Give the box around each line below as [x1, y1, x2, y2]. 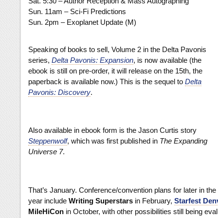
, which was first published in [67, 137, 160, 145]
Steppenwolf [28, 137, 67, 145]
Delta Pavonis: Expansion [52, 56, 133, 65]
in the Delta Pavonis [143, 45, 206, 54]
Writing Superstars [69, 196, 133, 205]
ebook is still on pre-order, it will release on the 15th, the [28, 67, 202, 75]
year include [28, 196, 69, 205]
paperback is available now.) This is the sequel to [28, 77, 185, 86]
